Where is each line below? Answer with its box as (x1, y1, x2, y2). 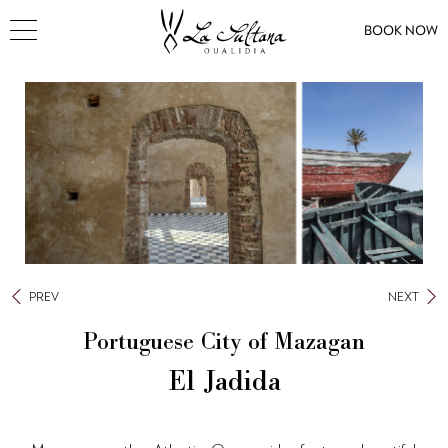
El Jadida (167, 363, 281, 398)
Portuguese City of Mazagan (83, 326, 365, 356)
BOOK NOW (364, 21, 438, 39)
